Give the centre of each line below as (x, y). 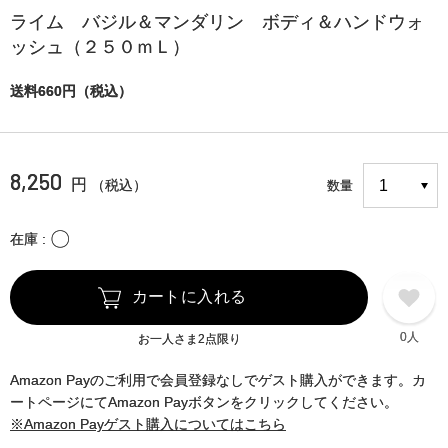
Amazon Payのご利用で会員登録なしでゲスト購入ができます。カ (218, 380)
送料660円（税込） (71, 91)
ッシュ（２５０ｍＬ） (100, 47)
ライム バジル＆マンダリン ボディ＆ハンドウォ (217, 22)
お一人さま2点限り (189, 339)
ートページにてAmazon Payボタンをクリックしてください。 (204, 402)
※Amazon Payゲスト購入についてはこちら (148, 424)
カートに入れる (189, 296)
